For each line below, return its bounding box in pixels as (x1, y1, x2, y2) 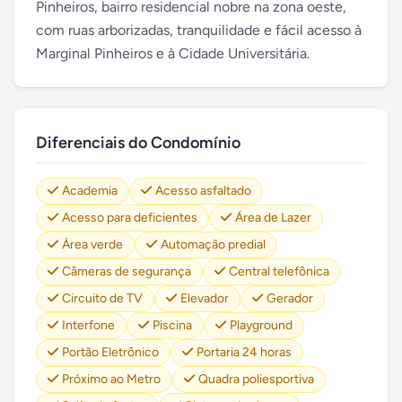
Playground (230, 318, 293, 333)
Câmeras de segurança (62, 264, 191, 279)
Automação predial (161, 237, 266, 252)
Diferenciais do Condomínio (36, 133, 240, 153)
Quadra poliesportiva (198, 371, 314, 387)
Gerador (267, 291, 313, 306)
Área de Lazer (235, 210, 311, 225)
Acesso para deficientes (62, 210, 197, 225)
